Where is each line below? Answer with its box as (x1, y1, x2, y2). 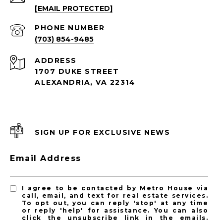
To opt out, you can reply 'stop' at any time (22, 199, 208, 207)
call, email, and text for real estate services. (22, 191, 208, 199)
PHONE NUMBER (35, 23, 105, 32)
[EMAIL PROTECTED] (35, 3, 112, 13)
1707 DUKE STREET (35, 66, 119, 76)
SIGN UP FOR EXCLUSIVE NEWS (35, 127, 170, 137)
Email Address (10, 153, 81, 163)
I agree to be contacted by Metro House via (22, 184, 208, 192)
